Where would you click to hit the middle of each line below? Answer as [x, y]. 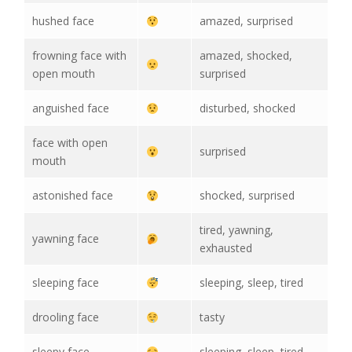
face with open [70, 143]
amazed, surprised [246, 21]
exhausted [226, 248]
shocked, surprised [247, 196]
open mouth [64, 74]
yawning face [66, 239]
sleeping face [66, 283]
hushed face [63, 21]
